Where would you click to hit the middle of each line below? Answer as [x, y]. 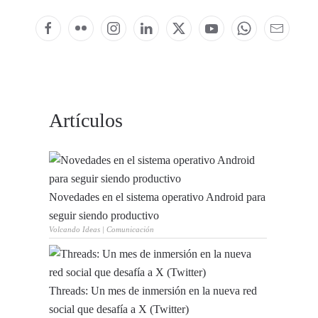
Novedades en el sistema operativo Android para [158, 197]
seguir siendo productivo [104, 215]
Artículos [86, 120]
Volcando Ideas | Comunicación [102, 229]
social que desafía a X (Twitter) [119, 309]
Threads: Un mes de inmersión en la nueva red [153, 291]
